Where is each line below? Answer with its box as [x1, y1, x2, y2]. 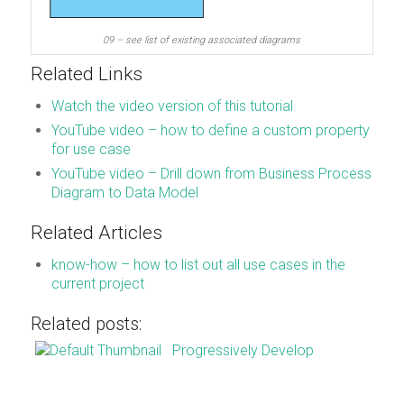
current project [50, 275, 144, 293]
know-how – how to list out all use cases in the [50, 256, 345, 274]
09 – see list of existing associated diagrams [103, 34, 301, 47]
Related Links [30, 63, 142, 86]
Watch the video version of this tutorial [50, 97, 293, 115]
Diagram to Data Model [50, 184, 198, 202]
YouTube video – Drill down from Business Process [50, 165, 372, 183]
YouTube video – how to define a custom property [50, 122, 370, 140]
